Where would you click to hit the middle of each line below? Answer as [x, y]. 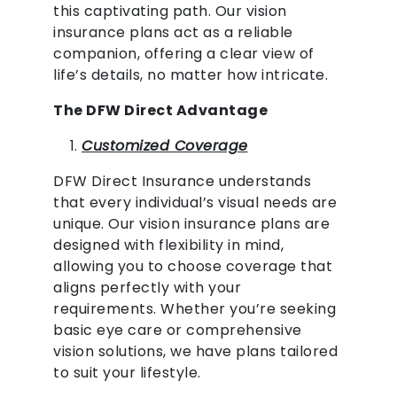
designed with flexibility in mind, [168, 245]
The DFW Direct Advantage [160, 111]
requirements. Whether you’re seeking [195, 309]
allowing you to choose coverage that [193, 267]
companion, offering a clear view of [184, 54]
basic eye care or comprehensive [178, 331]
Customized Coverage [165, 146]
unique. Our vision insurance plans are [191, 224]
